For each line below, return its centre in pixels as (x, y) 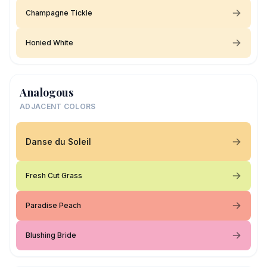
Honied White (49, 43)
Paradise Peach (53, 205)
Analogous (46, 92)
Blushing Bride (51, 235)
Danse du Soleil (58, 141)
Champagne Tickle (59, 13)
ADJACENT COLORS (58, 106)
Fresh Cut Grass (54, 176)
